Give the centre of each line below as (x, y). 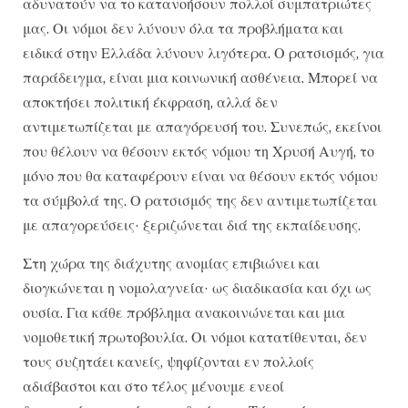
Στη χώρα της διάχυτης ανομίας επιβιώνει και (171, 263)
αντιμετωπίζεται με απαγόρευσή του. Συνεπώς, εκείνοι (202, 127)
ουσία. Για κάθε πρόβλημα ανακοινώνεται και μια (184, 312)
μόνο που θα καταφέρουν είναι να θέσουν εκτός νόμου (200, 176)
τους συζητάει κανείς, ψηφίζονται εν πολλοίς (168, 361)
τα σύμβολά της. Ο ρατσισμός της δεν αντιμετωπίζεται (200, 201)
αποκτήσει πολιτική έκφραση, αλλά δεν (150, 102)
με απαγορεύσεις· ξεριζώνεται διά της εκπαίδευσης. (192, 225)
